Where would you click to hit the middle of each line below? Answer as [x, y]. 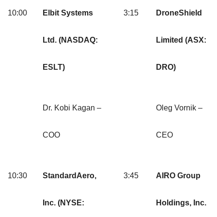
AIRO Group [178, 176]
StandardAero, [70, 176]
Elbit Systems [68, 13]
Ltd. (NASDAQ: [70, 40]
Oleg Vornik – [179, 108]
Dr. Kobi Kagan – [72, 108]
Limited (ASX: [181, 40]
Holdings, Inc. [181, 203]
